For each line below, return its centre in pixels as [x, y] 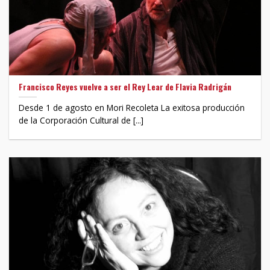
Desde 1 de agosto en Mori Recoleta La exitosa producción [132, 108]
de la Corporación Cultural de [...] [81, 121]
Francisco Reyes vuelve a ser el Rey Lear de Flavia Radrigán [125, 86]
